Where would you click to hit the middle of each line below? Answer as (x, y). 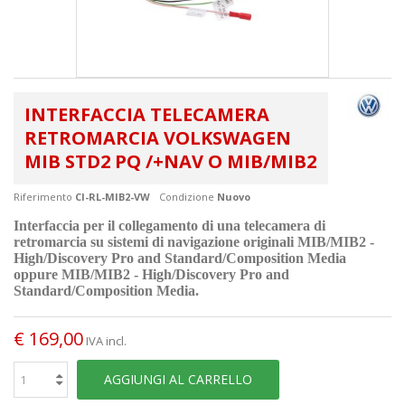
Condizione (187, 196)
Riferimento (43, 196)
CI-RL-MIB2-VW (113, 196)
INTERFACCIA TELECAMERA (147, 114)
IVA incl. (106, 340)
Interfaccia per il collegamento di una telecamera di (170, 225)
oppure (38, 274)
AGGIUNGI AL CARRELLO (178, 379)
